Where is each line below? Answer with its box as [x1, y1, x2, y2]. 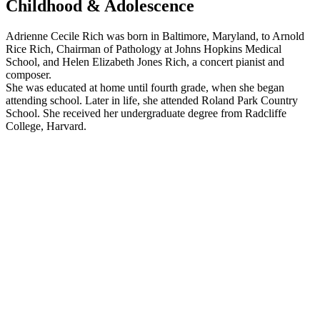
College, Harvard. [6, 119, 86, 132]
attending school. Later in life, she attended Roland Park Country [6, 94, 298, 106]
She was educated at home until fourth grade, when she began [6, 81, 284, 94]
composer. [6, 68, 51, 81]
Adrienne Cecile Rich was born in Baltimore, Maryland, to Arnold [6, 29, 304, 42]
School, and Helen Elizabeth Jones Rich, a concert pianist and [6, 55, 284, 68]
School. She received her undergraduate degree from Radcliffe [6, 106, 286, 119]
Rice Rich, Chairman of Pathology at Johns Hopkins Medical [6, 42, 281, 55]
